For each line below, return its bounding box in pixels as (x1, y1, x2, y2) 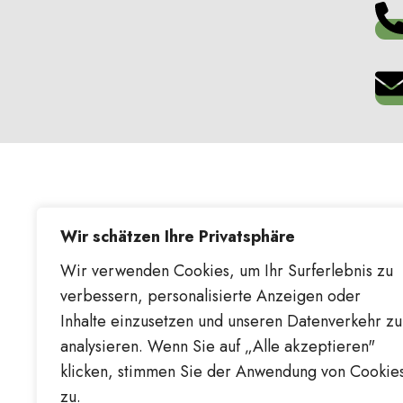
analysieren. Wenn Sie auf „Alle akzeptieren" (60, 335, 375, 358)
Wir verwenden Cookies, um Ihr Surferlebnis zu (60, 259, 393, 282)
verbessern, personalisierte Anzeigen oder (60, 284, 361, 308)
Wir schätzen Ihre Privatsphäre (60, 225, 295, 248)
